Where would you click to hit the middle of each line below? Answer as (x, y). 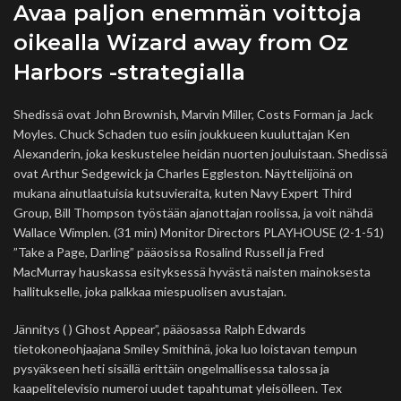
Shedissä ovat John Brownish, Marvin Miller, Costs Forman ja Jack (193, 114)
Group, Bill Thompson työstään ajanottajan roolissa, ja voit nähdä (193, 213)
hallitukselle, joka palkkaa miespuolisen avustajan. (150, 291)
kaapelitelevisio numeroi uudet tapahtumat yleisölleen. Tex (178, 388)
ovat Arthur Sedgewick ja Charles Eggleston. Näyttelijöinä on (183, 173)
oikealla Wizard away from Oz (181, 43)
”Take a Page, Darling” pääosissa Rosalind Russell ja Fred (169, 252)
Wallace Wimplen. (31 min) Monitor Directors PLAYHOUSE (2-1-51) (199, 232)
